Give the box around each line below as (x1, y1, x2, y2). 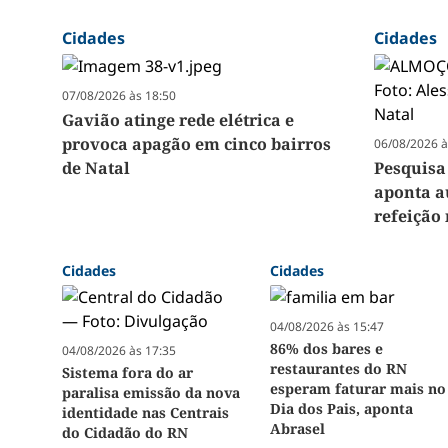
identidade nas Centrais (62, 403, 229, 423)
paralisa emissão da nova (62, 383, 240, 403)
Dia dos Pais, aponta (270, 399, 414, 419)
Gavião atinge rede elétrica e (62, 109, 294, 132)
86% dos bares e (270, 339, 384, 359)
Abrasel (270, 419, 326, 439)
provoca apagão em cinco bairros (62, 133, 331, 156)
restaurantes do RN (270, 359, 408, 379)
